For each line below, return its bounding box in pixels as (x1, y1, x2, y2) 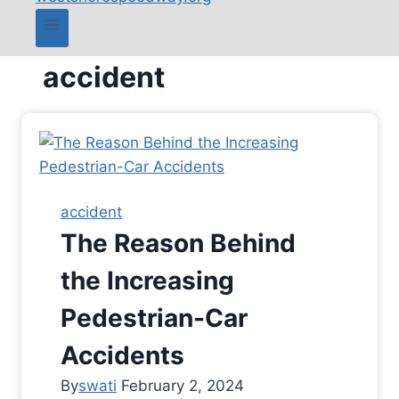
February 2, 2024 (121, 377, 244, 395)
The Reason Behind (61, 228, 296, 259)
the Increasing (61, 265, 234, 297)
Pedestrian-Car (61, 303, 248, 334)
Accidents (61, 340, 184, 371)
